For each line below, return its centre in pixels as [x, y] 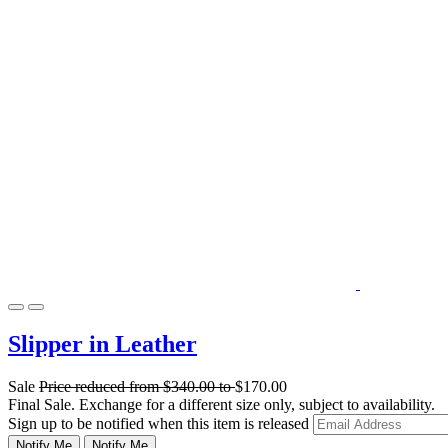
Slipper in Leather [102, 343]
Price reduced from [101, 386]
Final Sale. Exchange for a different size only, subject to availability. [221, 404]
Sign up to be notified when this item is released [160, 423]
